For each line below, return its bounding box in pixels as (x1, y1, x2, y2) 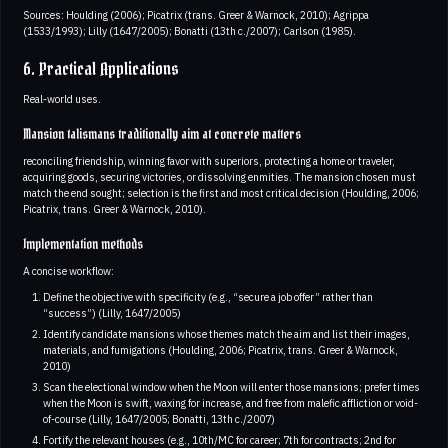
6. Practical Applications (23, 53, 179, 85)
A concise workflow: (23, 263, 114, 278)
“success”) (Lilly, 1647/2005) (42, 305, 181, 320)
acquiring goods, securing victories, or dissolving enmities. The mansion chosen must (23, 169, 416, 184)
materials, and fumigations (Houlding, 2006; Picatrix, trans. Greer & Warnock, (42, 342, 398, 357)
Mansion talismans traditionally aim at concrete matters (23, 122, 301, 147)
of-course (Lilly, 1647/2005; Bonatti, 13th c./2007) (42, 411, 275, 426)
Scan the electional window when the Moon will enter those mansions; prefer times (42, 379, 420, 394)
